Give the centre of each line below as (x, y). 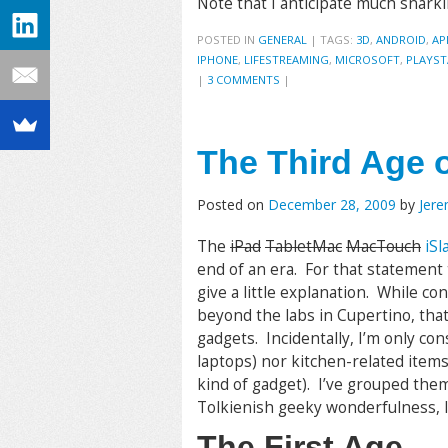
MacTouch (383, 246)
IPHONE (217, 59)
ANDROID (401, 39)
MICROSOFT (367, 59)
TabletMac (303, 246)
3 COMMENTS (243, 79)
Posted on (232, 204)
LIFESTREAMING (286, 59)
